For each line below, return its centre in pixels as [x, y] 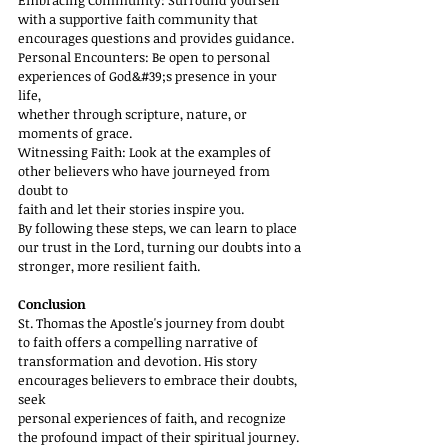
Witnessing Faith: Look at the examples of [146, 152]
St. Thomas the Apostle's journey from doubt [153, 323]
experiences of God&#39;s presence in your [149, 76]
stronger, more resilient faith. [109, 266]
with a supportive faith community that [138, 19]
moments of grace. [75, 133]
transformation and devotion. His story [139, 361]
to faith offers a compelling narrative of [138, 342]
